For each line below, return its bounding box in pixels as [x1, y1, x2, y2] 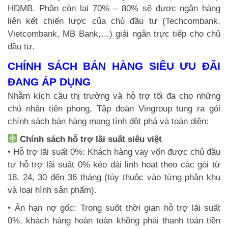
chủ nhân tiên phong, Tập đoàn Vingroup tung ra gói [8, 103, 220, 113]
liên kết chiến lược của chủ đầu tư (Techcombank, [8, 16, 220, 26]
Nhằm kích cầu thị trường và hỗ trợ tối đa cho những [8, 91, 220, 101]
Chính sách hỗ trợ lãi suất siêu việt [17, 134, 162, 144]
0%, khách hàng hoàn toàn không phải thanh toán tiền [8, 215, 220, 225]
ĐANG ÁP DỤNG [8, 75, 91, 88]
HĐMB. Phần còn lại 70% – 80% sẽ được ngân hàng [8, 3, 220, 13]
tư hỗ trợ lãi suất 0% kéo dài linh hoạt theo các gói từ [8, 159, 220, 169]
